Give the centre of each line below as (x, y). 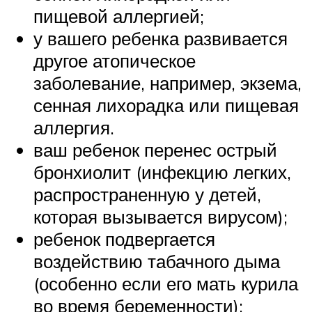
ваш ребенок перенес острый (155, 150)
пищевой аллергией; (119, 16)
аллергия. (74, 128)
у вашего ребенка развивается (161, 39)
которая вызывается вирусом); (161, 217)
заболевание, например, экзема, (167, 83)
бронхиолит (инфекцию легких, (162, 172)
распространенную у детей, (147, 195)
